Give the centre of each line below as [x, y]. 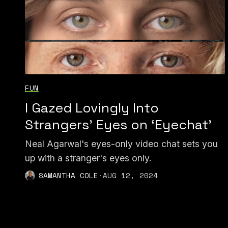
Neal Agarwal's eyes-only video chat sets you [121, 144]
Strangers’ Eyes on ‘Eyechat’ [118, 124]
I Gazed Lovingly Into [92, 108]
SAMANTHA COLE [68, 176]
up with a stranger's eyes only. [88, 158]
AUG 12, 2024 [130, 176]
